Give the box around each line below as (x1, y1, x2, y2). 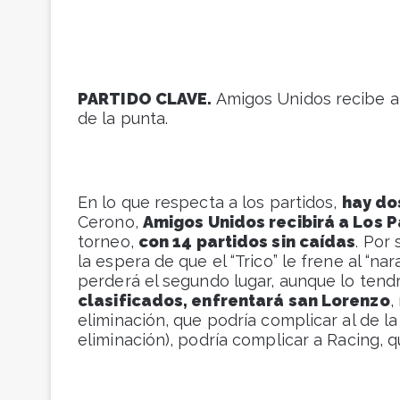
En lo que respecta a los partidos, (78, 193, 342, 212)
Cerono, (78, 212, 143, 232)
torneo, (78, 232, 138, 252)
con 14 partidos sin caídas (137, 232, 356, 252)
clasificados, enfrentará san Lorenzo (78, 291, 390, 311)
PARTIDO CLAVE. (78, 89, 212, 109)
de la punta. (78, 109, 169, 129)
